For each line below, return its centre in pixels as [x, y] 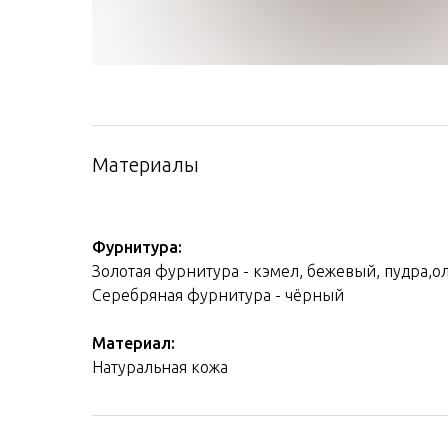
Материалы [145, 164]
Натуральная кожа [160, 366]
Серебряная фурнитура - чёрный [218, 294]
